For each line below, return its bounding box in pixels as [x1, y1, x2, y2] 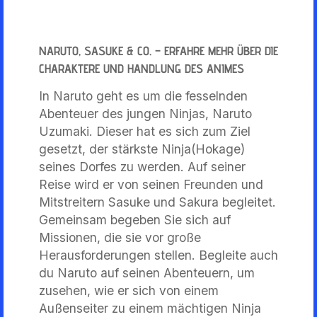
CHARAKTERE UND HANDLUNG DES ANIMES [39, 60, 244, 76]
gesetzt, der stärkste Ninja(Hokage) [39, 141, 245, 156]
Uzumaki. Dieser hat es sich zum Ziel [39, 123, 250, 139]
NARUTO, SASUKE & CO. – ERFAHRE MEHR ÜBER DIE [39, 42, 278, 58]
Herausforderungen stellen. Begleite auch [39, 247, 278, 263]
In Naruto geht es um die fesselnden [39, 88, 248, 103]
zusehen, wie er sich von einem [39, 282, 219, 298]
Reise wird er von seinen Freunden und [39, 176, 263, 192]
